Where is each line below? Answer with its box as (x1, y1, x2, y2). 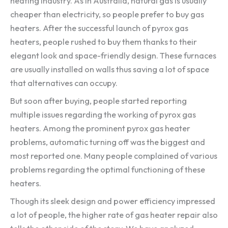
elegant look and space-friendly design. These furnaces (10, 50, 216, 61)
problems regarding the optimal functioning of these (10, 164, 205, 175)
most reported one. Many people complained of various (10, 150, 217, 161)
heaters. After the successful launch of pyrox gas (10, 22, 188, 33)
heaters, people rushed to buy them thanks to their (10, 36, 197, 47)
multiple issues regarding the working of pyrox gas (10, 109, 196, 120)
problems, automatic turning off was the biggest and (10, 136, 205, 147)
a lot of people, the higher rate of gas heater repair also (10, 210, 218, 220)
